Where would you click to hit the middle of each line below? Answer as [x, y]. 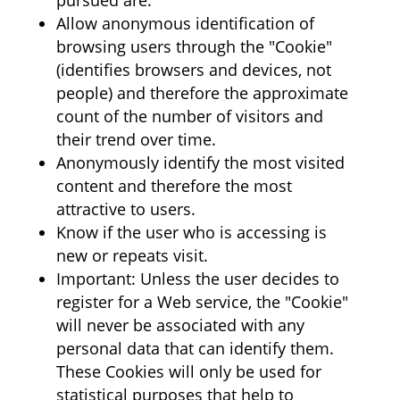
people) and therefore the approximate [202, 93]
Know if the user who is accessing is [191, 232]
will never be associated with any [180, 325]
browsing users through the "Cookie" [194, 46]
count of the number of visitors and [189, 116]
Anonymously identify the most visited [200, 162]
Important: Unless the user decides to [197, 279]
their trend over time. [136, 139]
